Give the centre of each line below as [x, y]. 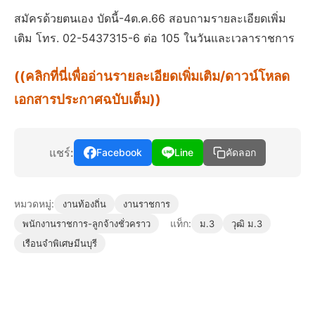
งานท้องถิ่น [84, 204]
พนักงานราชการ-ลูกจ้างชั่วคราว [86, 224]
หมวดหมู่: [34, 204]
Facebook [119, 152]
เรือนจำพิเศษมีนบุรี [60, 243]
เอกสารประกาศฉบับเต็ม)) [88, 99]
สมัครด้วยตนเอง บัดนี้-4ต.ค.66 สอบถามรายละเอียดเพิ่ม [150, 18]
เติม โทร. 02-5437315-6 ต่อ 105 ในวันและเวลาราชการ [154, 38]
